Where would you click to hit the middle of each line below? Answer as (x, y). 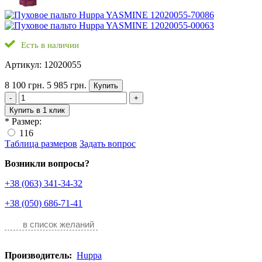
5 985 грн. (67, 85)
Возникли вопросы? (47, 163)
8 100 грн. (25, 85)
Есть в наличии (50, 45)
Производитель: (39, 255)
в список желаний (58, 224)
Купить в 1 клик (37, 110)
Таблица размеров (41, 144)
